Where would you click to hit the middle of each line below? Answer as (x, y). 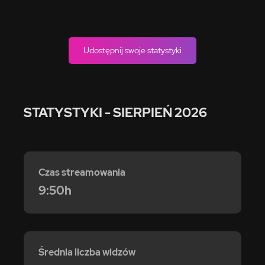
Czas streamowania (82, 172)
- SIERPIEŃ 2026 (156, 113)
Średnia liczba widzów (87, 252)
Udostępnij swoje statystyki (132, 50)
